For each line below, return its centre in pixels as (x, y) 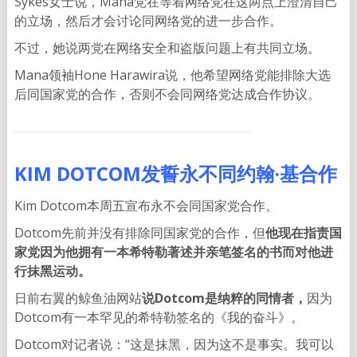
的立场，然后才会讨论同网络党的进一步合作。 (148, 21)
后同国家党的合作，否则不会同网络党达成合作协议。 (167, 94)
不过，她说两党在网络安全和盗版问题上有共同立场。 (167, 48)
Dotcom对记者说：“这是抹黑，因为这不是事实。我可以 (174, 345)
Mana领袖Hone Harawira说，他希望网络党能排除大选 (172, 75)
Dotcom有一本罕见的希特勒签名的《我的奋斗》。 (159, 318)
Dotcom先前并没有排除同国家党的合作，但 (139, 233)
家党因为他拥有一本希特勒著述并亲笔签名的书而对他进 (173, 252)
